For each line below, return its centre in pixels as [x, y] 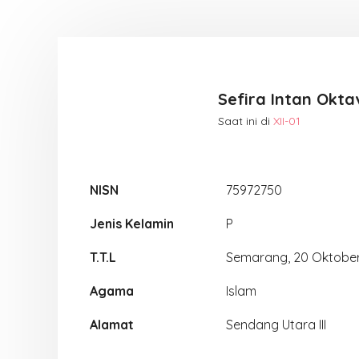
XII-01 [287, 121]
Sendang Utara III [276, 325]
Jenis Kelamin [132, 224]
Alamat [112, 325]
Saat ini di [246, 121]
